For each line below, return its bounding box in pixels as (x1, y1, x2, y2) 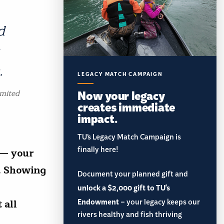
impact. (77, 109, 117, 127)
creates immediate (77, 97, 175, 115)
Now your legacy (77, 86, 165, 104)
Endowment (77, 196, 119, 209)
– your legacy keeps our (119, 196, 200, 211)
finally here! (77, 143, 118, 159)
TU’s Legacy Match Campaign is (77, 131, 181, 146)
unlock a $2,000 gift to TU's (77, 182, 170, 195)
